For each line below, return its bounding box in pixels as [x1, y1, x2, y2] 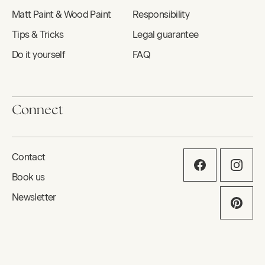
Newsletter [12, 192, 56, 203]
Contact [12, 151, 46, 163]
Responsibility [132, 9, 190, 21]
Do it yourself [12, 49, 65, 61]
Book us [12, 172, 45, 183]
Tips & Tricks [12, 29, 64, 41]
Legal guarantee [132, 29, 199, 41]
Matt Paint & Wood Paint [12, 9, 111, 21]
